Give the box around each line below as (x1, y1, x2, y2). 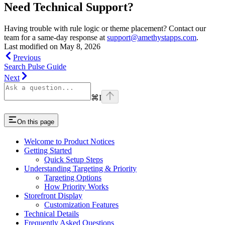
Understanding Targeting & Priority (24, 164, 137, 173)
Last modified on (4, 42, 58, 51)
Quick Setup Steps (44, 155, 103, 164)
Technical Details (24, 209, 79, 218)
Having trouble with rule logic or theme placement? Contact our (4, 24, 206, 33)
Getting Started (24, 146, 72, 155)
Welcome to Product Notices (24, 137, 115, 146)
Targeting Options (44, 173, 101, 182)
